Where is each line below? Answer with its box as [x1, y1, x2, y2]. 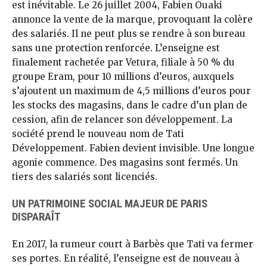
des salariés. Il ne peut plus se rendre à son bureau [12, 27, 246, 39]
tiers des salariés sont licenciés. [12, 170, 157, 182]
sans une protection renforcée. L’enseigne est [12, 42, 220, 54]
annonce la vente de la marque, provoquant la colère [12, 13, 253, 25]
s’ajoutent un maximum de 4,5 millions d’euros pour [12, 85, 251, 97]
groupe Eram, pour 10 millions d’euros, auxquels [12, 70, 234, 82]
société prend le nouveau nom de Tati [12, 128, 184, 139]
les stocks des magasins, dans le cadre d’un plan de [12, 99, 247, 111]
